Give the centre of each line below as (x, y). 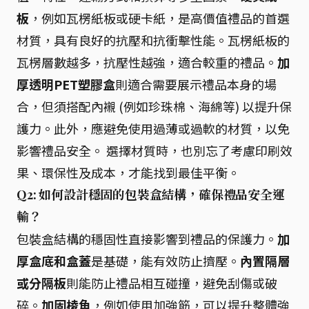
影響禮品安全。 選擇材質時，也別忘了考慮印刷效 (154, 150)
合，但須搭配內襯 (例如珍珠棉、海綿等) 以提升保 (154, 106)
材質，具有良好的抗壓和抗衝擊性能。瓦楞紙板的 (153, 40)
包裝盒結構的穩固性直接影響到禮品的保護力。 (147, 239)
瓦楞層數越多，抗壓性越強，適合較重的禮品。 (147, 62)
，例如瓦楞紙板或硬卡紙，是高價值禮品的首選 (159, 18)
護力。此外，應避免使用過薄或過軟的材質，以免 (153, 128)
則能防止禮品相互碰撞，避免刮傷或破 (172, 283)
